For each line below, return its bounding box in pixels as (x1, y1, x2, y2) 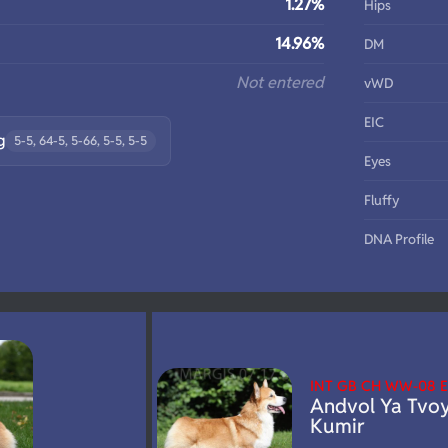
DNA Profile (364, 230, 434, 249)
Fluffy (364, 191, 399, 210)
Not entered (236, 72, 324, 94)
